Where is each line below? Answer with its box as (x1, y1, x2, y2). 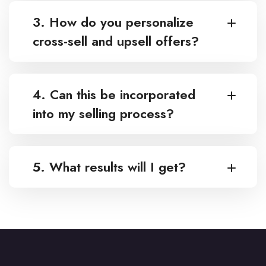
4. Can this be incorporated (33, 85, 195, 104)
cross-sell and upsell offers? (33, 31, 199, 51)
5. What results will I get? (33, 157, 186, 177)
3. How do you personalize (33, 12, 194, 32)
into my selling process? (33, 104, 174, 123)
